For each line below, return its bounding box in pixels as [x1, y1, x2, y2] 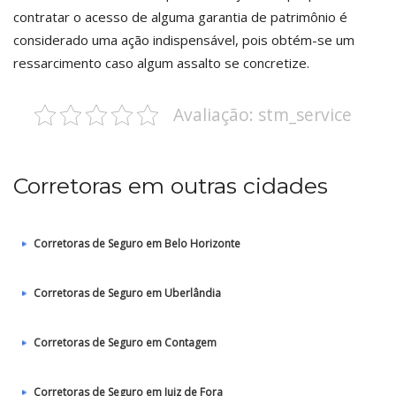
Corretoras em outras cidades [13, 172, 328, 199]
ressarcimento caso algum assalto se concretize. [13, 54, 309, 72]
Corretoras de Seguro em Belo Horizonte [34, 236, 240, 251]
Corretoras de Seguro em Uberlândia [34, 286, 221, 301]
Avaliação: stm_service [172, 103, 352, 126]
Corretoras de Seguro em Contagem [34, 335, 217, 350]
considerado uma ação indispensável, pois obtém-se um [13, 31, 354, 49]
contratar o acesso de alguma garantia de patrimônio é [13, 8, 347, 26]
